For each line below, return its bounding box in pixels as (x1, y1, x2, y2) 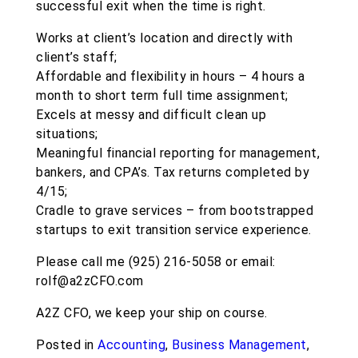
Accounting (97, 337, 165, 353)
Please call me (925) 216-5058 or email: (36, 254, 276, 270)
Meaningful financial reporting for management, (36, 145, 320, 161)
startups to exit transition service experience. (36, 222, 312, 238)
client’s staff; (36, 50, 117, 66)
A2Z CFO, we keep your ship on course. (36, 305, 268, 321)
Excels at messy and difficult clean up (36, 107, 266, 123)
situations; (36, 126, 98, 142)
